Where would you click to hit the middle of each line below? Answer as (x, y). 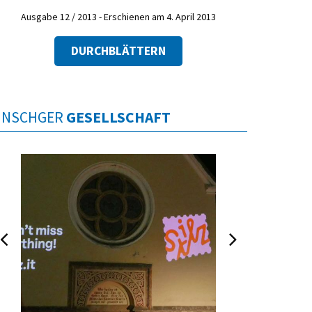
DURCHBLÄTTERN (118, 50)
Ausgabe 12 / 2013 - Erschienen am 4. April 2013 (118, 17)
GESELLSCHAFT (118, 117)
